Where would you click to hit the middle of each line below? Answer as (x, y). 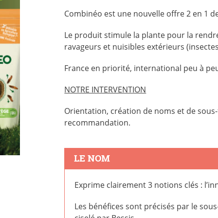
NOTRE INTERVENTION (105, 90)
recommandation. (98, 123)
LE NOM (92, 158)
